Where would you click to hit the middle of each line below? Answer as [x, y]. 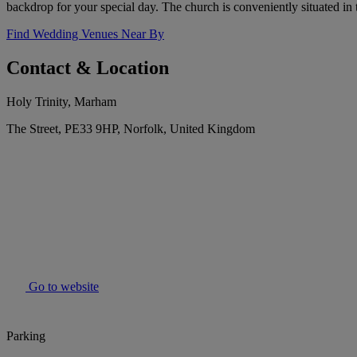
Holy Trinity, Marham [61, 102]
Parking [26, 336]
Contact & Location [88, 68]
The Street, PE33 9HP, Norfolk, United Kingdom [131, 129]
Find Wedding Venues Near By [85, 34]
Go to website [62, 287]
